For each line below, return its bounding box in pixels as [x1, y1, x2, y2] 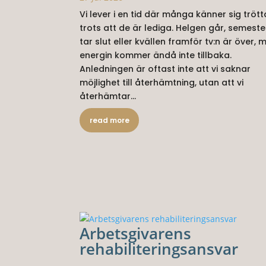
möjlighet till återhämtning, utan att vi [80, 77, 244, 89]
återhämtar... [80, 90, 137, 103]
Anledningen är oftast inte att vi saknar [80, 63, 251, 75]
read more [89, 115, 129, 126]
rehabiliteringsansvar [80, 238, 239, 260]
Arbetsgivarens [80, 223, 192, 245]
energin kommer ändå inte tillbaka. [80, 49, 232, 62]
